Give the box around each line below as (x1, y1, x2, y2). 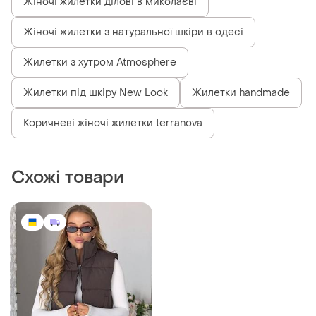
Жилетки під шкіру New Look (23, 85, 168, 99)
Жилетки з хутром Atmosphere (23, 55, 176, 69)
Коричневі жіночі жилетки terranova (23, 116, 202, 130)
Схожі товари (11, 166, 124, 188)
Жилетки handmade (192, 85, 290, 99)
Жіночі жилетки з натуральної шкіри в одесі (23, 25, 243, 39)
